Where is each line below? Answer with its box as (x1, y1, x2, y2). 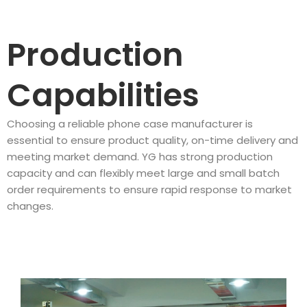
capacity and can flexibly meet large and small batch (7, 166, 280, 181)
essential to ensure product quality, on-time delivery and (7, 133, 298, 148)
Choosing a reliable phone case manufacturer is (7, 116, 253, 132)
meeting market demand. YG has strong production (7, 149, 273, 164)
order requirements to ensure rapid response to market (7, 182, 292, 197)
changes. (7, 199, 53, 214)
